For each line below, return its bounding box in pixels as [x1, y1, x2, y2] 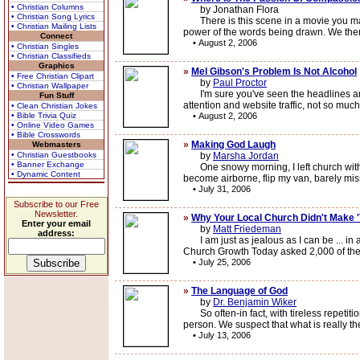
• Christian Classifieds [11, 51, 91, 60]
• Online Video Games [11, 121, 94, 129]
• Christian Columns [11, 2, 84, 11]
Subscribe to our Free [14, 199, 99, 209]
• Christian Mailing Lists [11, 22, 96, 31]
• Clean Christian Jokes [11, 101, 97, 110]
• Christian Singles [11, 42, 79, 51]
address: [38, 228, 75, 238]
